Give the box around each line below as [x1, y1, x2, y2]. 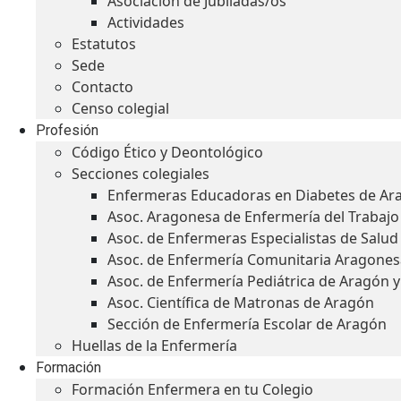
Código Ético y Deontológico [72, 142, 263, 162]
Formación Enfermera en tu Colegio [72, 380, 313, 399]
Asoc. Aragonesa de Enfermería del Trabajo [107, 207, 399, 226]
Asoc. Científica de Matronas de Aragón [107, 293, 374, 312]
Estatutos [72, 34, 136, 54]
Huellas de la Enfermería [72, 336, 237, 355]
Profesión [36, 122, 98, 139]
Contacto [72, 77, 133, 97]
